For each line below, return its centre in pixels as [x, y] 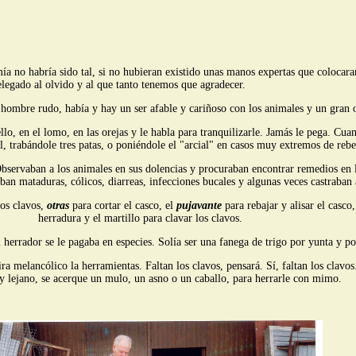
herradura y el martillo [89, 218]
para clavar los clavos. [191, 218]
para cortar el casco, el [123, 205]
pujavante [201, 205]
